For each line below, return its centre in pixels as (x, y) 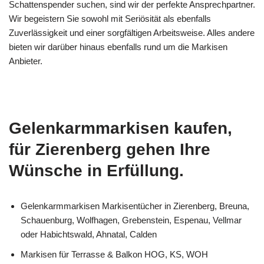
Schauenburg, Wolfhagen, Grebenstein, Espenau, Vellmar (131, 220)
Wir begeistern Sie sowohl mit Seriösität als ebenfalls (110, 19)
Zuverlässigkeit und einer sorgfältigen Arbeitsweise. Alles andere (132, 33)
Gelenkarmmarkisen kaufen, (121, 128)
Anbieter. (26, 61)
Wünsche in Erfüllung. (96, 171)
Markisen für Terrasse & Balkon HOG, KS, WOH (114, 254)
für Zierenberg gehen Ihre (110, 149)
